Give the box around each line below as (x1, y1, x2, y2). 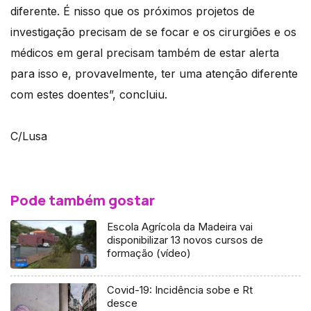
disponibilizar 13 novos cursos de (107, 233, 264, 247)
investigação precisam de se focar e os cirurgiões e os (10, 25, 296, 40)
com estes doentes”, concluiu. (10, 87, 167, 102)
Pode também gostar (10, 191, 155, 210)
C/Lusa (10, 129, 51, 144)
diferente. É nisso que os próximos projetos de (10, 4, 255, 19)
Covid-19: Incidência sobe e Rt (107, 283, 253, 297)
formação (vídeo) (107, 246, 192, 260)
